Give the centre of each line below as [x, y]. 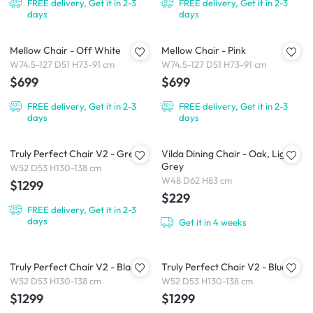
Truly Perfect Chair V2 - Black [75, 267]
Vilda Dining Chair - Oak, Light [228, 154]
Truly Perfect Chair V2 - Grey [74, 154]
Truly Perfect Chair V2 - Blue [224, 267]
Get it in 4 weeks [212, 223]
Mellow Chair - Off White [65, 51]
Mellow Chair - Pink [204, 51]
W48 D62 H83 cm [197, 180]
